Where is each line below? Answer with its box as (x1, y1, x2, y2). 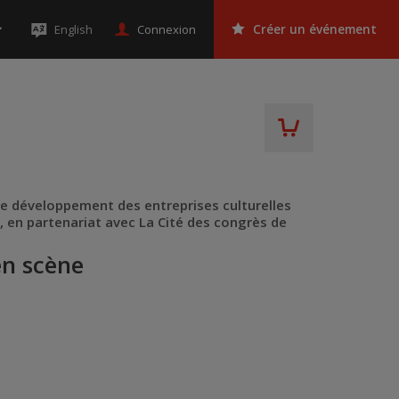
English (54, 21, 93, 37)
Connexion (137, 20, 196, 37)
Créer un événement (253, 21, 377, 37)
